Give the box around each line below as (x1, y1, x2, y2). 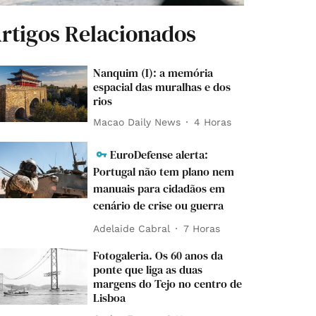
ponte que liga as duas (93, 262, 203, 278)
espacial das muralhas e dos (93, 79, 231, 95)
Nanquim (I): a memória (93, 65, 214, 81)
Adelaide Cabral (93, 222, 171, 234)
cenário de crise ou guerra (93, 197, 224, 214)
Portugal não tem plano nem (93, 164, 235, 180)
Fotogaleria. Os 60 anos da (93, 248, 224, 264)
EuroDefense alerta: (110, 147, 209, 163)
